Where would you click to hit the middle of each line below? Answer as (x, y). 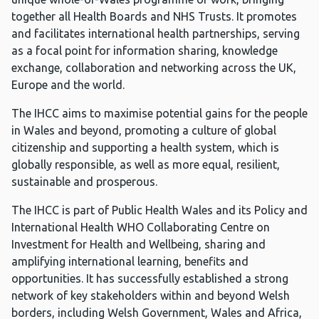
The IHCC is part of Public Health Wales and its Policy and (159, 210)
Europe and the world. (68, 85)
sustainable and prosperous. (84, 182)
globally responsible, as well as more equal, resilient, (146, 165)
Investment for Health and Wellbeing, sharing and (138, 245)
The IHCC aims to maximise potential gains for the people (159, 114)
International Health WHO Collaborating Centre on (141, 228)
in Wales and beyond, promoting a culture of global (144, 131)
